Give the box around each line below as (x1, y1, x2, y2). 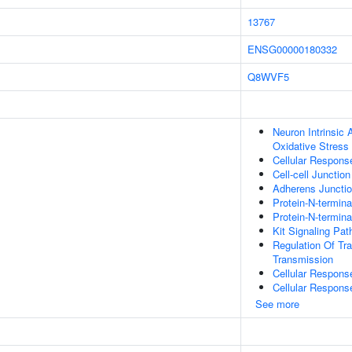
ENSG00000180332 (247, 42, 337, 57)
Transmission (273, 251, 333, 266)
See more (255, 296, 299, 311)
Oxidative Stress (273, 138, 349, 153)
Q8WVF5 (247, 69, 289, 84)
